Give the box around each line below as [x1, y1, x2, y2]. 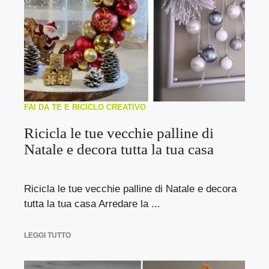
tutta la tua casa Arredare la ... [24, 198, 160, 210]
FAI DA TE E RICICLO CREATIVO [24, 103, 146, 112]
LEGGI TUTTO [24, 231, 71, 240]
